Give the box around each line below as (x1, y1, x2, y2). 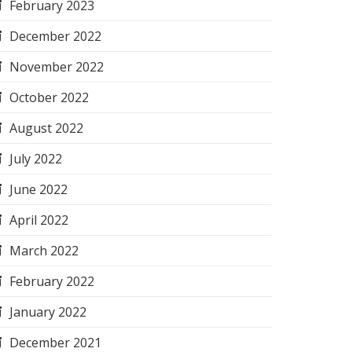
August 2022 (9, 119, 83, 137)
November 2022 (9, 58, 104, 75)
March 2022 (9, 242, 79, 259)
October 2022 (9, 89, 89, 106)
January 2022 (9, 303, 86, 321)
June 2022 (9, 181, 68, 198)
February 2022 (9, 273, 94, 290)
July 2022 (9, 150, 62, 167)
